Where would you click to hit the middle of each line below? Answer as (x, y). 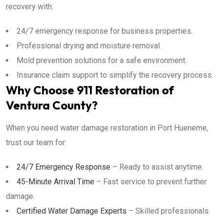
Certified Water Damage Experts (72, 211)
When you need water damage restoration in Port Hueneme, (107, 128)
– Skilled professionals (168, 211)
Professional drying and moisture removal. (89, 46)
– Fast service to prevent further (151, 182)
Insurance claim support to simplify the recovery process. (115, 75)
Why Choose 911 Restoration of (90, 90)
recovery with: (30, 7)
